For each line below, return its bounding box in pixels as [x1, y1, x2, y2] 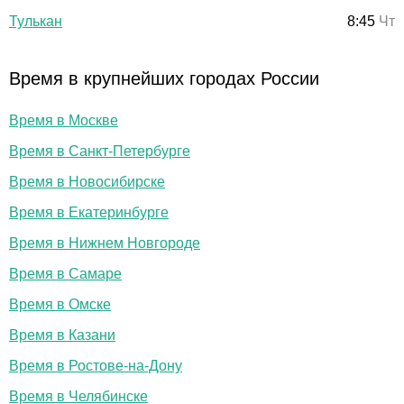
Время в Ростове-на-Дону [9, 357, 182, 373]
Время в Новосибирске [9, 173, 165, 189]
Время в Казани [9, 326, 115, 343]
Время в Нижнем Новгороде [9, 234, 200, 251]
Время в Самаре [9, 265, 122, 281]
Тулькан [9, 13, 62, 29]
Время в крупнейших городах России [9, 68, 319, 88]
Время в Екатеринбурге [9, 204, 169, 220]
